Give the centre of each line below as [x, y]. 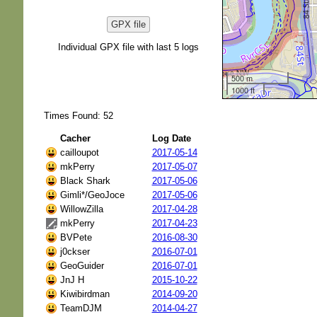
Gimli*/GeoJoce [92, 195]
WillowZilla [81, 209]
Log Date [171, 138]
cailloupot [79, 152]
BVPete [76, 237]
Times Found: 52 [78, 115]
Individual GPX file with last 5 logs [128, 47]
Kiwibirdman [85, 294]
